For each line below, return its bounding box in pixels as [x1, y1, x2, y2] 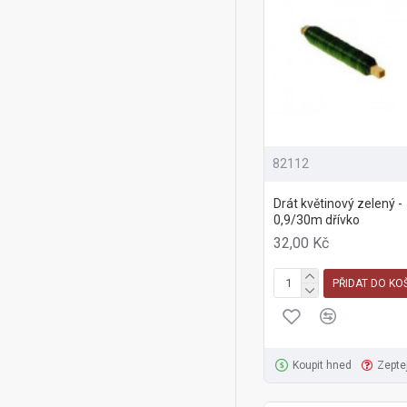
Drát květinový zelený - [273, 196, 402, 212]
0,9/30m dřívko [273, 213, 360, 228]
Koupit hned [292, 359, 352, 372]
